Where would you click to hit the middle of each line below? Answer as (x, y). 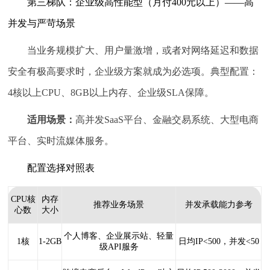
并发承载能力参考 (218, 205)
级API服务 (119, 247)
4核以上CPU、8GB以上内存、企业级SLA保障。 (111, 92)
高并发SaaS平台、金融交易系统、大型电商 (167, 119)
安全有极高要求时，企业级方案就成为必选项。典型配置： (133, 71)
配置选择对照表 (61, 168)
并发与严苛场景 (42, 23)
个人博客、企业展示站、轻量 (119, 236)
